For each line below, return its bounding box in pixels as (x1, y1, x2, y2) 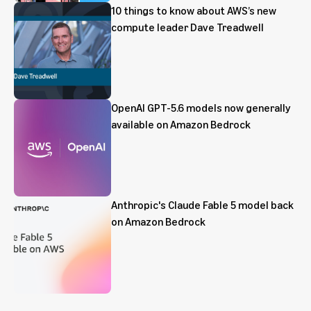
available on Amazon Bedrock (111, 117, 251, 132)
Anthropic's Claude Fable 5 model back (111, 198, 294, 212)
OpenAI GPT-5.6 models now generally (111, 101, 290, 115)
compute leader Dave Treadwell (111, 20, 264, 35)
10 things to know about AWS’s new (111, 3, 276, 18)
